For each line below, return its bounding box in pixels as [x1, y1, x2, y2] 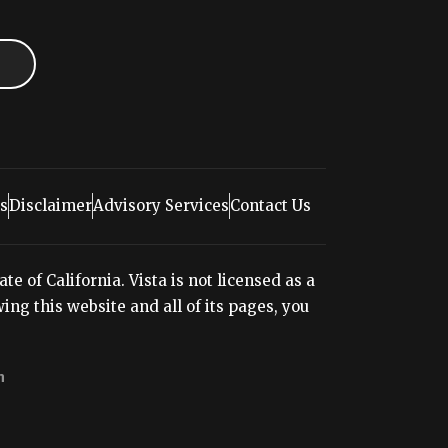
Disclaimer [8, 196, 92, 216]
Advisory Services [92, 196, 229, 216]
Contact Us [229, 196, 311, 216]
